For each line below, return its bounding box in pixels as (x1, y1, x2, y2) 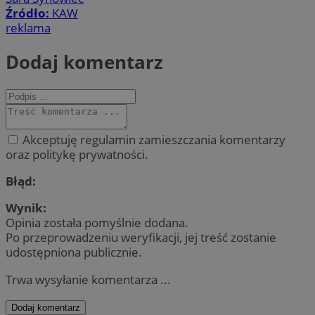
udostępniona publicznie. (6, 244, 142, 261)
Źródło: (6, 5, 52, 22)
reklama (6, 20, 51, 37)
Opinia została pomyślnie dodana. (6, 214, 188, 231)
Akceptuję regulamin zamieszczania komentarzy (20, 131, 285, 148)
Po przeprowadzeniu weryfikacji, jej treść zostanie (6, 229, 276, 246)
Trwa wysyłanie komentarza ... (6, 271, 171, 288)
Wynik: (6, 200, 46, 217)
